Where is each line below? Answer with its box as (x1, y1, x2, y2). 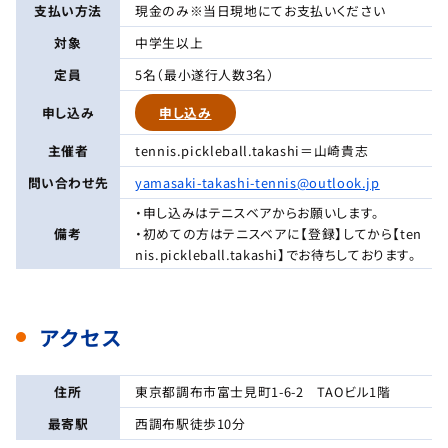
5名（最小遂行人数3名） (135, 65, 275, 85)
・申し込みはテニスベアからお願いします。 (135, 203, 380, 223)
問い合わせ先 (27, 173, 109, 193)
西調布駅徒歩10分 (135, 413, 246, 433)
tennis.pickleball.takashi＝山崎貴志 (135, 141, 369, 161)
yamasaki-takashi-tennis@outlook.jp (135, 173, 380, 193)
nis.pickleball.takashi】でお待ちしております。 (135, 245, 417, 265)
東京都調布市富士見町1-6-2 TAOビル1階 (135, 381, 391, 401)
